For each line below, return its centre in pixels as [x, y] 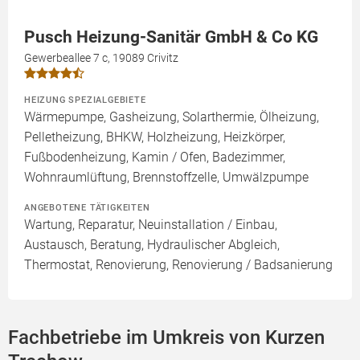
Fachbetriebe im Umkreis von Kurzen [166, 337]
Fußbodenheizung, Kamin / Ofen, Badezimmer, [155, 157]
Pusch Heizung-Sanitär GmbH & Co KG [171, 37]
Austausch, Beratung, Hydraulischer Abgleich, [152, 245]
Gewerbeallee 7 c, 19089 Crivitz [101, 58]
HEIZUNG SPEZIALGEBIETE [85, 100]
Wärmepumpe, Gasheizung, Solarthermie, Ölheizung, [172, 117]
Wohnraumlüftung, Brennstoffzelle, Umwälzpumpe [166, 177]
